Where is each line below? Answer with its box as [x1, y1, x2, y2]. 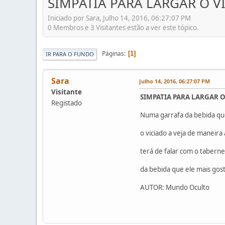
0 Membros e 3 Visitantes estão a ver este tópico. [48, 23, 199, 32]
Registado [51, 98, 82, 107]
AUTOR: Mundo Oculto [140, 182, 209, 192]
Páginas [102, 49, 124, 58]
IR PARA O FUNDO [46, 50, 94, 58]
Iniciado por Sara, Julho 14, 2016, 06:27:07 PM [48, 13, 191, 23]
